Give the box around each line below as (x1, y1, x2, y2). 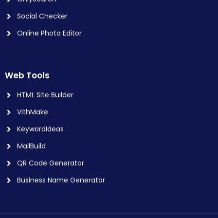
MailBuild (17, 141, 46, 151)
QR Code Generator (17, 158, 84, 168)
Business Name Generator (17, 175, 105, 185)
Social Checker (17, 11, 68, 21)
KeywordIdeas (17, 124, 64, 134)
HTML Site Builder (17, 90, 73, 100)
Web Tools (5, 70, 50, 81)
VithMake (17, 107, 48, 117)
